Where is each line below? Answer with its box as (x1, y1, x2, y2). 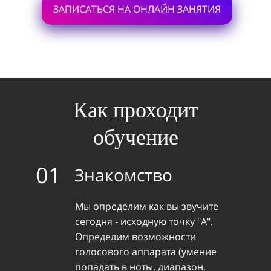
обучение (93, 125, 178, 149)
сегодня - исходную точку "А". (75, 215, 213, 228)
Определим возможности (75, 230, 196, 243)
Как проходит (73, 98, 198, 122)
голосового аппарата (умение (75, 245, 217, 258)
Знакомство (74, 163, 172, 186)
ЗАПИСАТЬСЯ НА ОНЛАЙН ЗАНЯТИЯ (53, 2, 221, 16)
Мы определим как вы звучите (75, 200, 218, 213)
